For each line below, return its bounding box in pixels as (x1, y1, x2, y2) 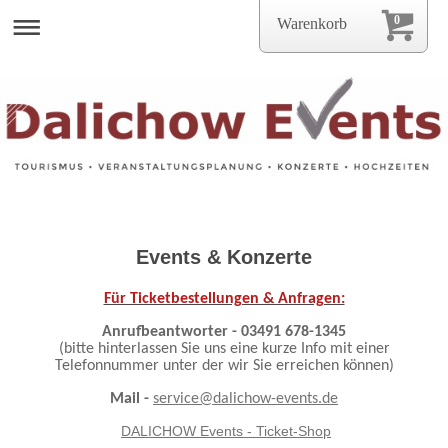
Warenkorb (277, 15, 347, 32)
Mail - (110, 390, 153, 407)
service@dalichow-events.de (153, 390, 338, 407)
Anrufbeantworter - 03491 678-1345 (102, 323, 346, 340)
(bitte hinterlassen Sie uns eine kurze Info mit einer (58, 340, 390, 357)
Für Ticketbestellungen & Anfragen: (103, 290, 345, 307)
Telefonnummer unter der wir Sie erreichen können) (54, 357, 394, 374)
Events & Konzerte (136, 245, 312, 268)
